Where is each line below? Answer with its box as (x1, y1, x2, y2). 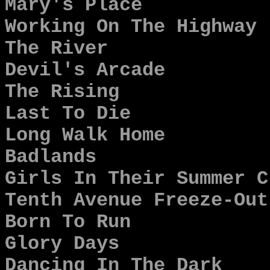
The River (5, 38, 108, 60)
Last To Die (5, 103, 131, 125)
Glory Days (5, 233, 119, 255)
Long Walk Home (5, 125, 165, 146)
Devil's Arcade (5, 60, 165, 81)
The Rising (5, 81, 119, 103)
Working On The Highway (5, 16, 257, 38)
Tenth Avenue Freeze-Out (5, 190, 268, 212)
